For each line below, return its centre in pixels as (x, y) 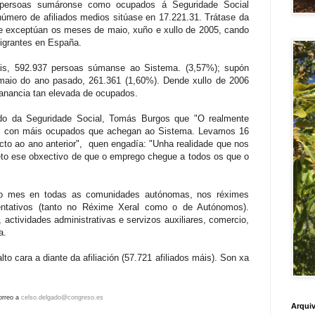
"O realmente (221, 118)
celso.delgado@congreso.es (62, 297)
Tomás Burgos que (152, 118)
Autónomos (220, 207)
